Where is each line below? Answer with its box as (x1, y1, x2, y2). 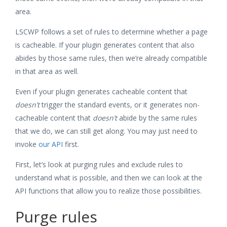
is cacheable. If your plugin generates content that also (15, 40, 195, 50)
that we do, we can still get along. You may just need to (15, 126, 198, 136)
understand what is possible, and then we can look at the (15, 173, 202, 182)
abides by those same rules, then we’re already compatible (15, 53, 207, 63)
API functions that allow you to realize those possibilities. (15, 186, 202, 196)
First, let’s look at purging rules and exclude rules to (15, 160, 183, 169)
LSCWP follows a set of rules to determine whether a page (15, 27, 208, 36)
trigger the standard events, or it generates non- (40, 100, 200, 109)
